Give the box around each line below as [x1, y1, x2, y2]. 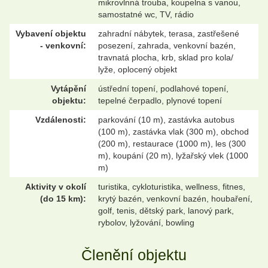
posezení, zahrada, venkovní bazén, [98, 40, 236, 50]
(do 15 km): [40, 193, 86, 203]
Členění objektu [81, 246, 187, 264]
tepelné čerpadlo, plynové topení [98, 95, 222, 105]
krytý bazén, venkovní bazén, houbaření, [98, 193, 252, 203]
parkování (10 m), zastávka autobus [98, 114, 234, 124]
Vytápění [51, 83, 86, 93]
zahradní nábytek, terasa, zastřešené [98, 28, 239, 38]
